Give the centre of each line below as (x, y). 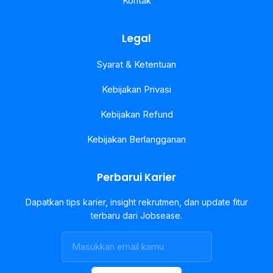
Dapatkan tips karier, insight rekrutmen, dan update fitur (136, 202)
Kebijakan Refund (136, 114)
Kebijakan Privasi (136, 89)
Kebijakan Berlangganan (136, 139)
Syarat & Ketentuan (136, 64)
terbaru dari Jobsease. (136, 215)
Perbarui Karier (136, 177)
